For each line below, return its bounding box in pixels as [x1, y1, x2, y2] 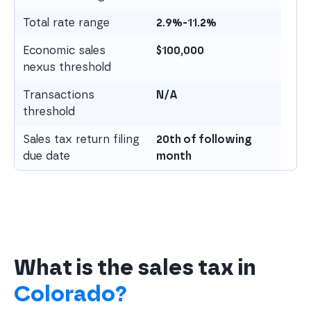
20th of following [156, 134, 252, 145]
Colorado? [14, 280, 127, 307]
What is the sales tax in [14, 254, 256, 280]
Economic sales [23, 44, 106, 57]
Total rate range [23, 16, 110, 29]
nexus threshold [23, 60, 111, 74]
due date [23, 149, 70, 162]
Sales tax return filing [23, 133, 140, 146]
